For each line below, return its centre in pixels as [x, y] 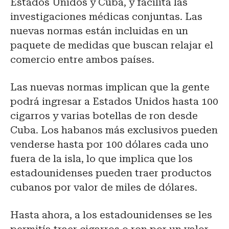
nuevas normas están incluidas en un [99, 31]
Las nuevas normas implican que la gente [110, 87]
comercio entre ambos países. [82, 60]
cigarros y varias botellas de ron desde [104, 116]
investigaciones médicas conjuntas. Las [106, 17]
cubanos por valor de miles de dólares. [104, 188]
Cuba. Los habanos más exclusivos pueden [114, 130]
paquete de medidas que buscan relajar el [112, 45]
